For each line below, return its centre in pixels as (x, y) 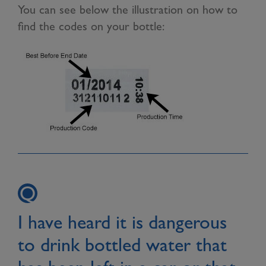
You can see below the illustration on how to (128, 9)
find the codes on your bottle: (91, 26)
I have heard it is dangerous (122, 222)
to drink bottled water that (122, 244)
